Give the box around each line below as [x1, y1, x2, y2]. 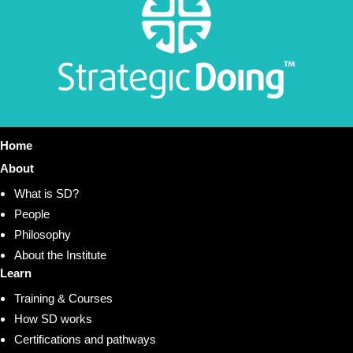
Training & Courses [14, 292, 113, 306]
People [14, 207, 50, 221]
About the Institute [14, 248, 106, 262]
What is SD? [14, 187, 79, 201]
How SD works [14, 312, 92, 326]
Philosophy [14, 228, 71, 242]
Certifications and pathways [14, 333, 156, 347]
